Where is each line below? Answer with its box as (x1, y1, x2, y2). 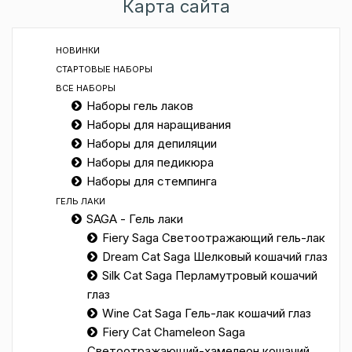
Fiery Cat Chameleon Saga (102, 324, 245, 339)
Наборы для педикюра (86, 155, 214, 170)
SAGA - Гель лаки (86, 211, 183, 226)
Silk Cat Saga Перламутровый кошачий (102, 268, 317, 283)
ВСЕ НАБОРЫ (56, 82, 115, 93)
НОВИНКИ (56, 45, 100, 56)
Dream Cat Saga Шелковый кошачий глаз (102, 249, 328, 264)
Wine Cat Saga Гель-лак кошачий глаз (102, 306, 311, 321)
